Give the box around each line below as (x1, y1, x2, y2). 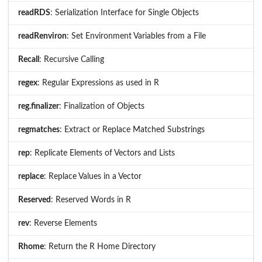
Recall (18, 55, 39, 64)
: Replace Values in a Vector (44, 172, 142, 181)
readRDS (18, 8, 50, 17)
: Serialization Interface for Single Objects (50, 8, 199, 17)
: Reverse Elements (29, 219, 97, 227)
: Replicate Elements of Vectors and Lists (30, 149, 175, 157)
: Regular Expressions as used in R (37, 78, 159, 87)
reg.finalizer (18, 102, 59, 111)
